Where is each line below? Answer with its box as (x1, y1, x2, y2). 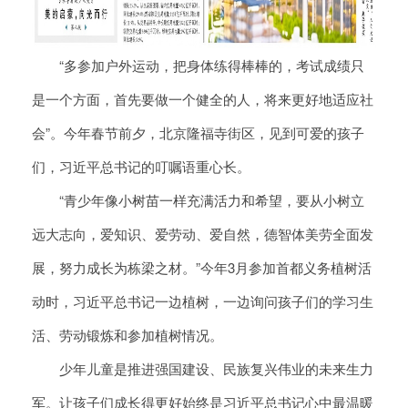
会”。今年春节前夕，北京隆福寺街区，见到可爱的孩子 (32, 123, 364, 143)
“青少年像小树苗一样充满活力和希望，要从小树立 (32, 190, 364, 210)
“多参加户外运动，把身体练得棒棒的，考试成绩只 (32, 56, 364, 76)
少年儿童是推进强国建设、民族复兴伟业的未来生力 (32, 359, 373, 379)
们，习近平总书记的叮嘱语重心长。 (32, 157, 250, 177)
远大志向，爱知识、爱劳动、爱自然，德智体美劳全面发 (32, 224, 373, 244)
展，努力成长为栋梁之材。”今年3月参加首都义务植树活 (32, 258, 372, 278)
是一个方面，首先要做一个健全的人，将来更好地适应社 (32, 89, 373, 109)
